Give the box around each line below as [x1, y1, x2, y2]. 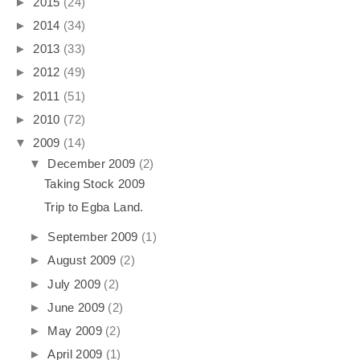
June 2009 [47, 300, 105, 314]
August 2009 [47, 253, 117, 268]
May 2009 [47, 324, 102, 338]
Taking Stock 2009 [44, 177, 145, 191]
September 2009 [47, 230, 138, 244]
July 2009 [47, 276, 101, 291]
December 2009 [47, 156, 136, 170]
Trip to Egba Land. [44, 200, 144, 215]
